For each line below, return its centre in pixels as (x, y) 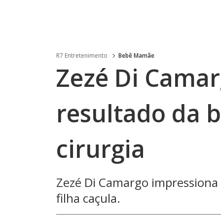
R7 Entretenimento (82, 55)
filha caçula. (88, 198)
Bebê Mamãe (136, 55)
